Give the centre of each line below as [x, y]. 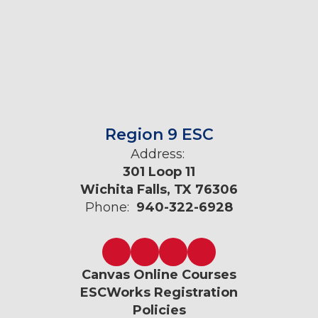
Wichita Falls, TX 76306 [159, 190]
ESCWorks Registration [159, 292]
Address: [157, 154]
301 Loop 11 [159, 172]
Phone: [107, 207]
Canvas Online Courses [159, 275]
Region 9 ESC [159, 135]
